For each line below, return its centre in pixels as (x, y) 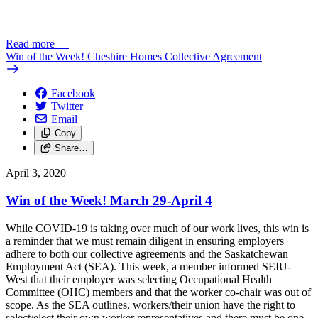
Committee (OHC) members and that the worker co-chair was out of (158, 292)
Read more (30, 44)
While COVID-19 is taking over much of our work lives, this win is (157, 228)
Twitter (67, 106)
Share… (71, 148)
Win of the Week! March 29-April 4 (109, 200)
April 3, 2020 (36, 173)
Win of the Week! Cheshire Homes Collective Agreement (134, 57)
